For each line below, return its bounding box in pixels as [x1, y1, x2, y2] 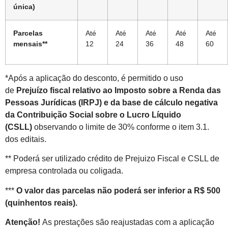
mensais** [13, 39, 47, 48]
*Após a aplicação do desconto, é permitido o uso [5, 73, 183, 82]
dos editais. [5, 134, 46, 144]
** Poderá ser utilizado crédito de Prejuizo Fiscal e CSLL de [5, 154, 219, 163]
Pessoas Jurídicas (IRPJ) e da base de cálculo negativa [5, 98, 218, 107]
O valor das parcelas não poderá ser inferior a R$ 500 [16, 186, 220, 195]
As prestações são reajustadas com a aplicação [40, 218, 214, 227]
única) [13, 2, 35, 11]
